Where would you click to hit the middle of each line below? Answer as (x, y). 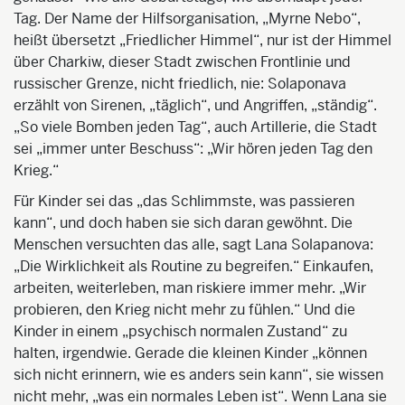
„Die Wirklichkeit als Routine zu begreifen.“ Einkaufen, (193, 266)
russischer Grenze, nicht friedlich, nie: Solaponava (180, 83)
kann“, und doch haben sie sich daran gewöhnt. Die (183, 222)
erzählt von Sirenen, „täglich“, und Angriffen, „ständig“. (195, 105)
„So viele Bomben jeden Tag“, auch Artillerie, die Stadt (195, 127)
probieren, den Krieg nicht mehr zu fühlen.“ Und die (184, 309)
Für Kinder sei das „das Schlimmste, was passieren (184, 201)
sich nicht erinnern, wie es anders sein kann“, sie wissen (198, 374)
